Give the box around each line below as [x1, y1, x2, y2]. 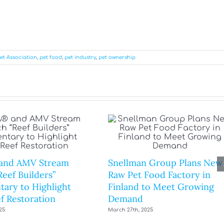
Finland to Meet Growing [108, 180, 214, 192]
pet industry [64, 54, 96, 60]
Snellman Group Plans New [108, 156, 222, 168]
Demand [108, 192, 143, 204]
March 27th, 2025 [108, 207, 153, 213]
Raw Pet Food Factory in [108, 168, 210, 180]
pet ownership [98, 54, 135, 60]
